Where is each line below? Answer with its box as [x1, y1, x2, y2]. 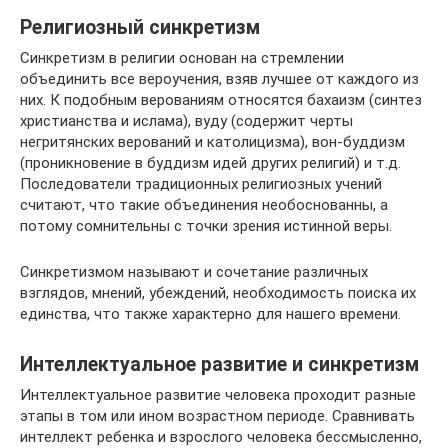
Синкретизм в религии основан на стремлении [20, 48, 344, 67]
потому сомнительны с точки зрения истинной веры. [20, 216, 392, 235]
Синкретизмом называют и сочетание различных [20, 262, 368, 281]
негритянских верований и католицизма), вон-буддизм [20, 132, 405, 151]
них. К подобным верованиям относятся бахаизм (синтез [20, 90, 422, 109]
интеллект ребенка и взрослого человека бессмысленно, [20, 427, 422, 446]
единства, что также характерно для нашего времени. [20, 304, 401, 323]
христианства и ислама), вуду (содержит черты [20, 111, 353, 130]
